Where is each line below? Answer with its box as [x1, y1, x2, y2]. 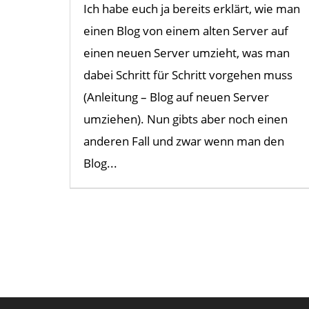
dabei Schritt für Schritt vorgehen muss [83, 67, 292, 83]
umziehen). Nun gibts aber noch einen [83, 111, 288, 128]
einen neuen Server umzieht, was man [83, 45, 290, 61]
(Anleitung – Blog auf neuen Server [83, 89, 269, 106]
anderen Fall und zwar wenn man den [83, 133, 284, 150]
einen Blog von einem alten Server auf [83, 23, 288, 39]
